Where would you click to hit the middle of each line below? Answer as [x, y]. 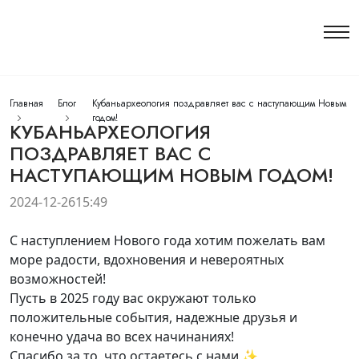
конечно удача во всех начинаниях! [122, 337]
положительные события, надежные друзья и [153, 317]
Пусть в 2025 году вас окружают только [133, 298]
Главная [26, 103]
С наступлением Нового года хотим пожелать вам [167, 240]
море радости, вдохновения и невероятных [147, 260]
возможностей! [58, 279]
